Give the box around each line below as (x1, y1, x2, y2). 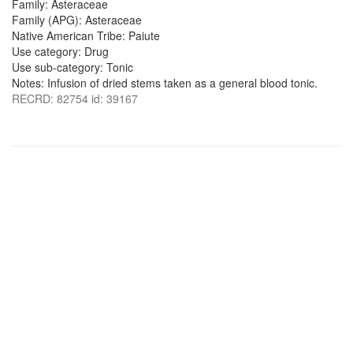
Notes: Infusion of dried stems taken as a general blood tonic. (12, 75, 318, 91)
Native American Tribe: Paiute (12, 28, 160, 43)
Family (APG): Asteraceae (12, 12, 142, 28)
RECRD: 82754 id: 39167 (12, 91, 138, 106)
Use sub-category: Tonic (12, 59, 133, 75)
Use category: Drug (12, 43, 109, 59)
